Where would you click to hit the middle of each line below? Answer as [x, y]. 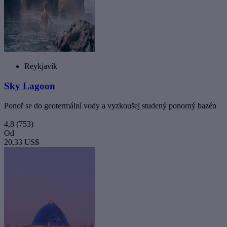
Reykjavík [41, 66]
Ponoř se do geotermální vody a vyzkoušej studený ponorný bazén [110, 105]
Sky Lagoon [30, 86]
